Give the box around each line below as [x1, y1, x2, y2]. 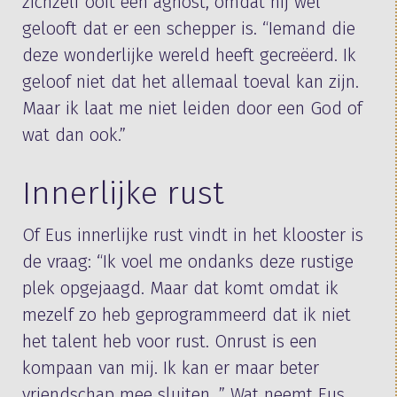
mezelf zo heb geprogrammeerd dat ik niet [22, 304, 351, 325]
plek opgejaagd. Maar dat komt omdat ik [22, 277, 339, 299]
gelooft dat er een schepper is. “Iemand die [22, 18, 355, 39]
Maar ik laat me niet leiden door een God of [22, 97, 362, 119]
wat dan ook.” [22, 124, 126, 145]
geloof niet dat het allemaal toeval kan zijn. [22, 71, 359, 92]
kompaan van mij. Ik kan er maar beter [22, 357, 319, 378]
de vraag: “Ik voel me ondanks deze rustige [22, 251, 354, 272]
